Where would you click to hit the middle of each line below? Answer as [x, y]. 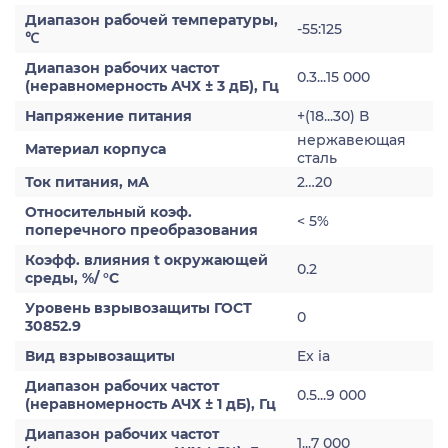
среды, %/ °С [72, 278]
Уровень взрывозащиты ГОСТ [138, 308]
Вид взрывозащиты [100, 356]
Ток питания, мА [87, 182]
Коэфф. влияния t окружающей [146, 260]
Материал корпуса [95, 149]
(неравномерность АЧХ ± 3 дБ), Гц [152, 86]
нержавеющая [351, 140]
